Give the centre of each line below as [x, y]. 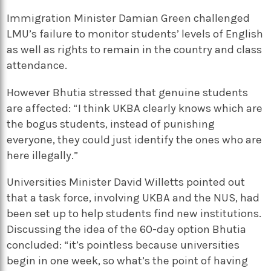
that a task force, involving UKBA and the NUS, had [133, 198]
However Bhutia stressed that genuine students [128, 92]
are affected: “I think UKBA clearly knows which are [135, 108]
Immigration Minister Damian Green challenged [129, 18]
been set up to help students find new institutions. [134, 214]
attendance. [37, 65]
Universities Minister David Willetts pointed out [126, 182]
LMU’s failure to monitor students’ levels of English [135, 34]
